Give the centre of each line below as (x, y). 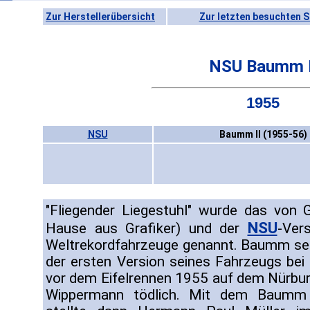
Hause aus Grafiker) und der (147, 229)
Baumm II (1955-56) (263, 135)
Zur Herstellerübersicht (100, 17)
